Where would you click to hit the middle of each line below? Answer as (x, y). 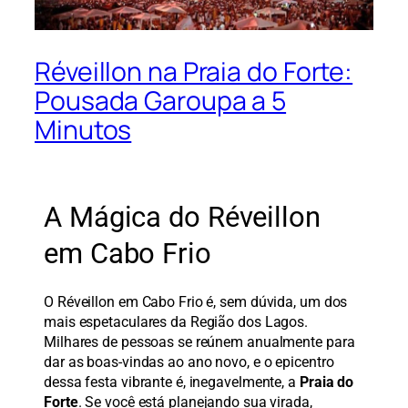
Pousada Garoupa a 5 (161, 101)
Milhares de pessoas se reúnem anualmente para (199, 342)
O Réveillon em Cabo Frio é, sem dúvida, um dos (196, 302)
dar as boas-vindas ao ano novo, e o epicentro (189, 362)
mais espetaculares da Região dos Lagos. (176, 322)
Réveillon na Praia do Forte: (194, 72)
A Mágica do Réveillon (182, 217)
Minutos (83, 130)
